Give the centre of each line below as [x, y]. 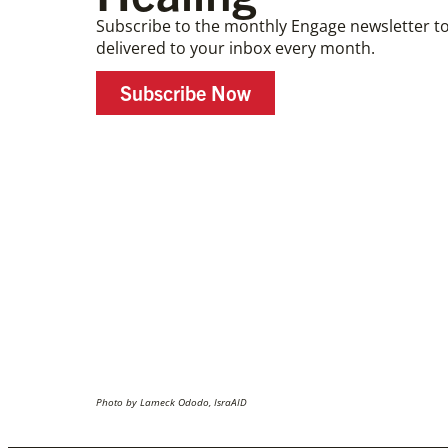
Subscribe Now [185, 92]
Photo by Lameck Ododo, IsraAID [171, 402]
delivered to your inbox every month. [235, 48]
